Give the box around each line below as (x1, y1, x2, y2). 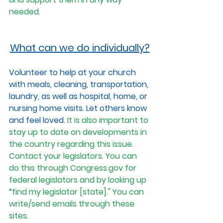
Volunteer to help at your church (9, 67, 138, 79)
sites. (9, 210, 30, 222)
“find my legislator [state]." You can (9, 186, 146, 198)
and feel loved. (9, 114, 67, 126)
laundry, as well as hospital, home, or (9, 91, 149, 103)
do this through (9, 162, 70, 174)
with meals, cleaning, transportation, (9, 79, 150, 91)
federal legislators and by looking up (9, 174, 148, 186)
